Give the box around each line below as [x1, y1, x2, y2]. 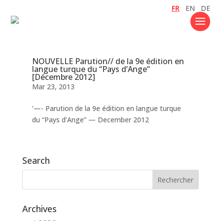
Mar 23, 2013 [32, 82, 74, 92]
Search [22, 154, 50, 167]
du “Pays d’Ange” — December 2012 [32, 115, 149, 125]
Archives [22, 203, 57, 215]
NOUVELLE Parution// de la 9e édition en [32, 56, 184, 67]
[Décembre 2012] [32, 72, 95, 83]
